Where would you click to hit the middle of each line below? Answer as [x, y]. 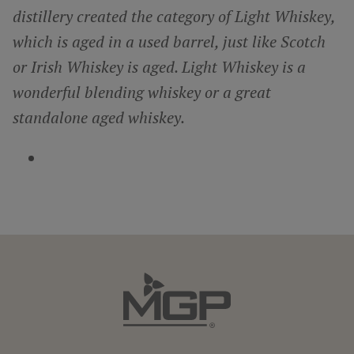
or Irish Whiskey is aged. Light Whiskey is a [159, 66]
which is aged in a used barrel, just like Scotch [169, 41]
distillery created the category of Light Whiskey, [174, 16]
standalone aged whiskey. [99, 117]
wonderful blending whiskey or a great [142, 92]
